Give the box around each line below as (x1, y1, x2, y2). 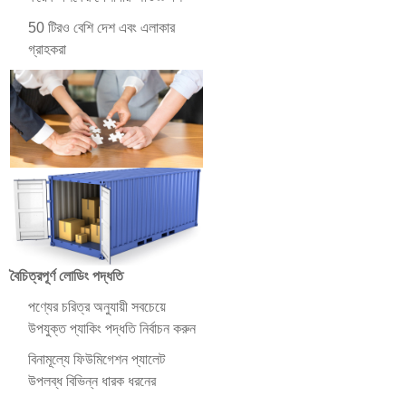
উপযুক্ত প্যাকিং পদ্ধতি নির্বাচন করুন (28, 321, 197, 337)
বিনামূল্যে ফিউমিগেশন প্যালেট (28, 352, 166, 368)
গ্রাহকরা (28, 42, 67, 58)
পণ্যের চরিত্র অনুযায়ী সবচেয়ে (28, 299, 167, 315)
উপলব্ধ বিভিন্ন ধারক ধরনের (28, 373, 157, 390)
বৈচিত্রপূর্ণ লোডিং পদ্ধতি (10, 268, 124, 285)
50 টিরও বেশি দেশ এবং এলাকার (28, 20, 176, 36)
